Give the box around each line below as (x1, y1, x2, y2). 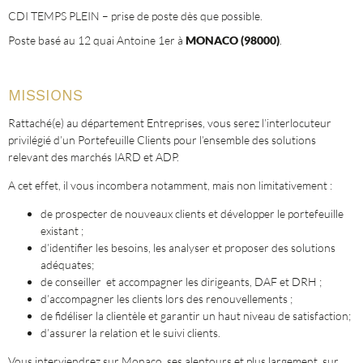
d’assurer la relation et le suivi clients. (41, 326, 220, 340)
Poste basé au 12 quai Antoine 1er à (8, 33, 186, 47)
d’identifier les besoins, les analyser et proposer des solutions (41, 241, 335, 254)
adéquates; (41, 258, 94, 271)
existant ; (41, 224, 83, 237)
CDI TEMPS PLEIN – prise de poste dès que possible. (8, 9, 263, 23)
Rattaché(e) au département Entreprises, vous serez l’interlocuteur (8, 116, 331, 130)
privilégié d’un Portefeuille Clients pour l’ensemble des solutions (8, 133, 316, 147)
